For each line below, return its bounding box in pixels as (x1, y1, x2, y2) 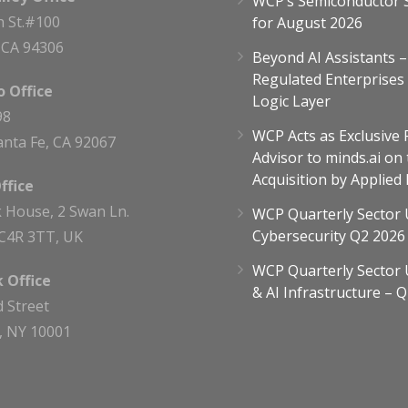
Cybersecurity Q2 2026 (252, 226, 405, 246)
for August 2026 (252, 13, 362, 33)
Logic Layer (252, 91, 331, 111)
